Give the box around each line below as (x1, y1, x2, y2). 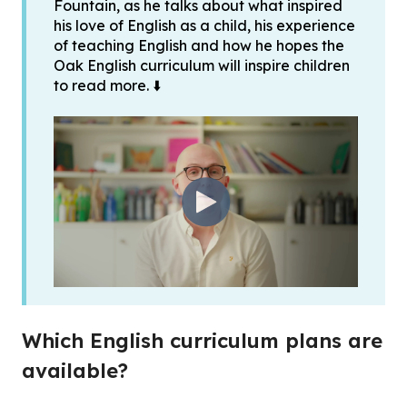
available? (22, 357, 128, 383)
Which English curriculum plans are (22, 327, 382, 353)
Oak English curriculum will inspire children (54, 56, 350, 75)
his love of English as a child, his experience (54, 16, 355, 35)
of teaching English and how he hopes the (54, 36, 344, 55)
